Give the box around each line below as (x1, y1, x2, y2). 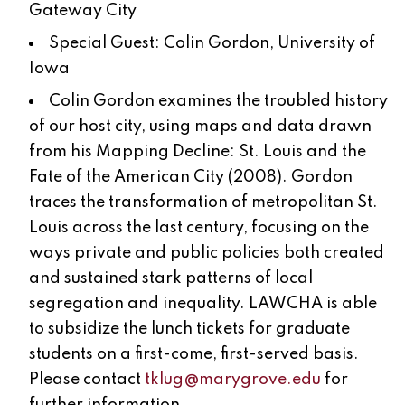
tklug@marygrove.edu (145, 372, 321, 389)
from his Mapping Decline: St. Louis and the (29, 144, 366, 161)
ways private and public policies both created (29, 245, 384, 262)
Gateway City (29, 3, 137, 20)
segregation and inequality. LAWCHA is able (29, 296, 377, 313)
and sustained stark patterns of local (29, 270, 313, 287)
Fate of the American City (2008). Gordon (29, 169, 353, 186)
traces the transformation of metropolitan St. (29, 194, 378, 212)
